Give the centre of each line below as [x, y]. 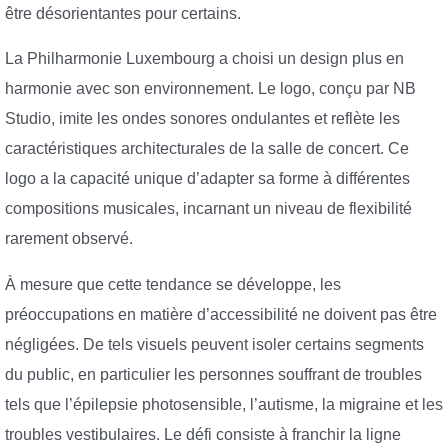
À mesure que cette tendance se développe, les [173, 284]
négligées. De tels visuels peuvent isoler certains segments [214, 344]
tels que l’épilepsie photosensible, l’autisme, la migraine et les [224, 404]
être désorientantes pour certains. [123, 13]
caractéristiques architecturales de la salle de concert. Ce [207, 149]
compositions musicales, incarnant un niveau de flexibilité [208, 209]
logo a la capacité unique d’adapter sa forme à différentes [207, 179]
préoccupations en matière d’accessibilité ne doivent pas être [221, 314]
